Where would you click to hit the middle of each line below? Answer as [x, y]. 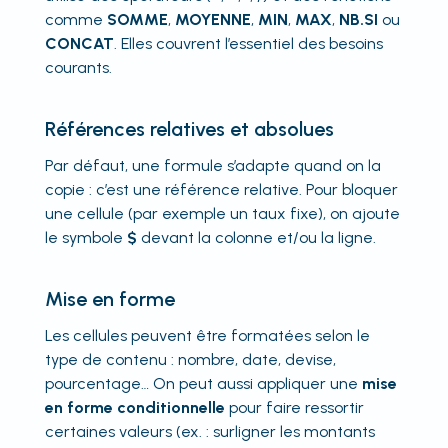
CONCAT [79, 43]
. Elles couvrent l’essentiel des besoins [248, 43]
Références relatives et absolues [189, 128]
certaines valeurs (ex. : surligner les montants [209, 431]
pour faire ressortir [294, 407]
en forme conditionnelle [134, 407]
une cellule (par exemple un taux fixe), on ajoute [222, 213]
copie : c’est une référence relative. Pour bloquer [221, 189]
